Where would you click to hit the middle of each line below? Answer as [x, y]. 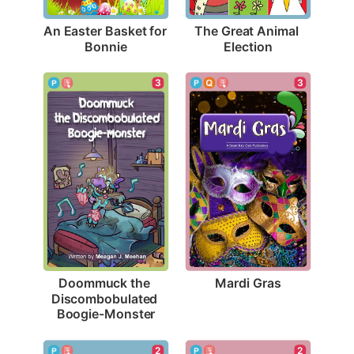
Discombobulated [104, 298]
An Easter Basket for [105, 30]
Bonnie [106, 46]
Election [248, 46]
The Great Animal [247, 30]
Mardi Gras [248, 282]
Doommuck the [104, 283]
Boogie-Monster [106, 314]
